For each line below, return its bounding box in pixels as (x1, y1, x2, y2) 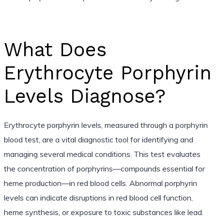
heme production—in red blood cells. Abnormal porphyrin (3, 178, 197, 188)
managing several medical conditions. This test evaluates (3, 149, 201, 159)
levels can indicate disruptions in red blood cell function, (3, 192, 193, 202)
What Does (3, 38, 107, 61)
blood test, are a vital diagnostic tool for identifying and (3, 134, 193, 144)
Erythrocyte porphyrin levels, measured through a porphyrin (3, 120, 208, 130)
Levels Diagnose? (3, 84, 166, 108)
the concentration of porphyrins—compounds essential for (3, 163, 205, 173)
